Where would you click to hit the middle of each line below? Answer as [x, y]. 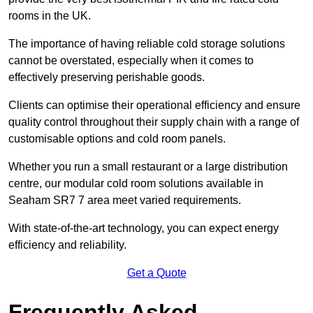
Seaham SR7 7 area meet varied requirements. [125, 201]
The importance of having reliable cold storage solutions [147, 44]
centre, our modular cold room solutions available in [136, 184]
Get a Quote [156, 273]
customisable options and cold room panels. [117, 139]
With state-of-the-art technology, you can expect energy [144, 228]
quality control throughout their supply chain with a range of [154, 122]
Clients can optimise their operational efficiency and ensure [154, 105]
